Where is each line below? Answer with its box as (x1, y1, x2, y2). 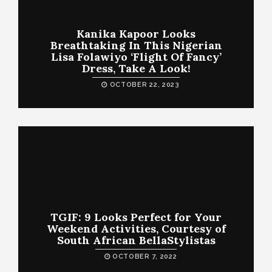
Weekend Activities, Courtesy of (46, 221, 226, 236)
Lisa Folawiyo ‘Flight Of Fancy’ (50, 49, 222, 64)
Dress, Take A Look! (81, 61, 191, 75)
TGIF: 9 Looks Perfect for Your (50, 209, 222, 224)
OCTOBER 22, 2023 (107, 80, 180, 89)
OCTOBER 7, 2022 (110, 252, 177, 260)
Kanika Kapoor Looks (76, 26, 195, 41)
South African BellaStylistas (56, 233, 216, 247)
